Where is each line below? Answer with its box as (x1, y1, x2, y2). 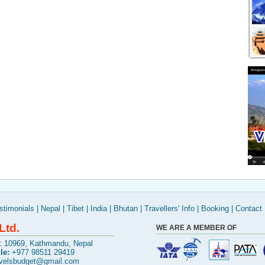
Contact (235, 204, 262, 213)
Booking (201, 204, 229, 213)
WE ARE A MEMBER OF (156, 224, 237, 232)
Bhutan (114, 204, 138, 213)
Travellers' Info (144, 204, 195, 213)
